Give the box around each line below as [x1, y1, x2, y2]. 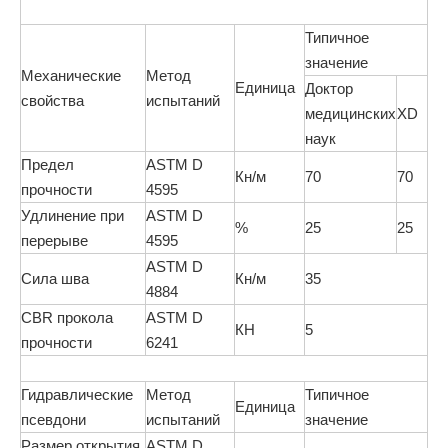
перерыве [21, 231, 88, 249]
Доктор [305, 79, 353, 97]
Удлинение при [21, 206, 124, 224]
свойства [21, 91, 84, 109]
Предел [21, 155, 74, 173]
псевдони [21, 410, 86, 428]
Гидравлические [21, 385, 133, 403]
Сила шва [21, 269, 89, 287]
